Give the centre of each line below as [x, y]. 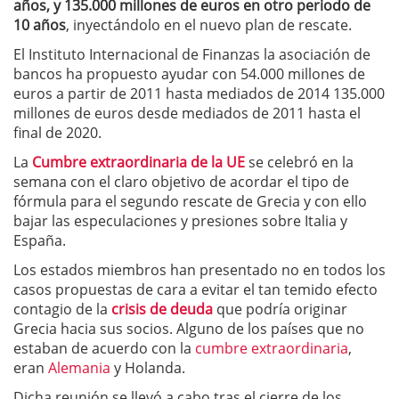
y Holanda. [148, 367]
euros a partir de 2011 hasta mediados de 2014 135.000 [199, 93]
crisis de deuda [162, 309]
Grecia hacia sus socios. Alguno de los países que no [189, 328]
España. [40, 240]
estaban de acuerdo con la [102, 348]
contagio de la [62, 309]
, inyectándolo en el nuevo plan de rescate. [209, 24]
